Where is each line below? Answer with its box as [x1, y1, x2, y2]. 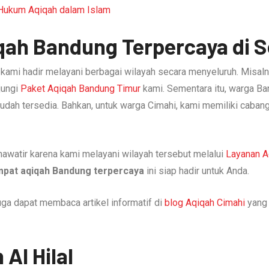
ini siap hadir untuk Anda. [144, 165, 249, 177]
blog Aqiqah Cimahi [165, 196, 245, 208]
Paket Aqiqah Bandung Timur [20, 82, 141, 94]
